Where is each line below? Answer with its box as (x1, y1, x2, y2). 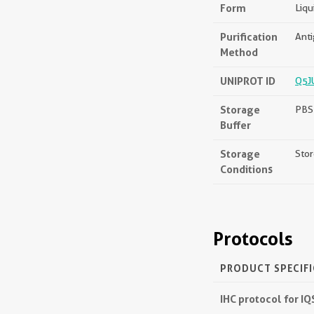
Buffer (220, 118, 251, 132)
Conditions (220, 163, 273, 176)
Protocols (213, 228, 293, 250)
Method (220, 46, 258, 59)
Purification (220, 30, 278, 43)
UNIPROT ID (220, 74, 275, 88)
